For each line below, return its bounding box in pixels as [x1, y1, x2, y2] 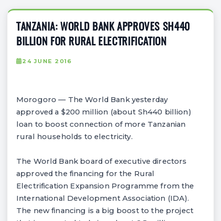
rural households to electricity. [16, 132, 133, 141]
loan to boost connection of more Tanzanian [16, 119, 186, 129]
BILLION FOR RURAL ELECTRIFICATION [16, 37, 167, 47]
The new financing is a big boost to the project [16, 206, 193, 215]
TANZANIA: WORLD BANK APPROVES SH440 [16, 22, 190, 33]
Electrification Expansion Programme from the [16, 181, 194, 190]
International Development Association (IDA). [16, 193, 189, 203]
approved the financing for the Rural [16, 169, 155, 178]
